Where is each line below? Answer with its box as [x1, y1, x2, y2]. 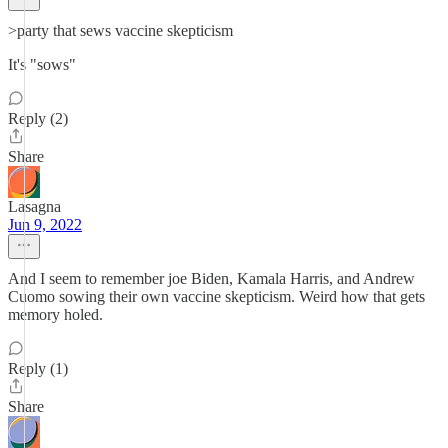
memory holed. [8, 306, 103, 323]
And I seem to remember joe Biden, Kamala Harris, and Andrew [8, 270, 415, 287]
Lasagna [8, 198, 61, 215]
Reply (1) [8, 360, 68, 377]
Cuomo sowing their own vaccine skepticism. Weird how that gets [8, 288, 425, 305]
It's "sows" [8, 56, 76, 73]
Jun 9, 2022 [8, 216, 82, 233]
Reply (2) [8, 110, 68, 127]
